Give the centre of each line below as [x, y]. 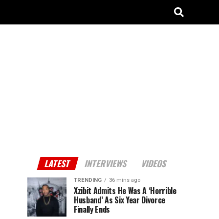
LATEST [58, 163]
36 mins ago [125, 180]
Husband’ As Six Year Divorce [120, 200]
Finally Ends [92, 209]
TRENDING [88, 180]
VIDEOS [154, 163]
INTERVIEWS [106, 163]
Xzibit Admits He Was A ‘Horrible [125, 191]
